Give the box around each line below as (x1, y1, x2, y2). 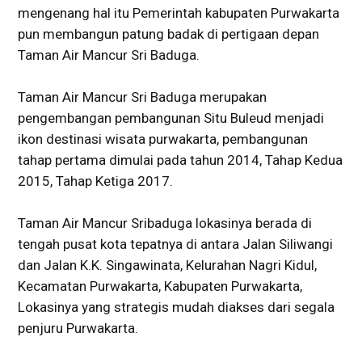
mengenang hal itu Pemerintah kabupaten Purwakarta (18, 4, 339, 21)
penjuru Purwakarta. (18, 319, 138, 336)
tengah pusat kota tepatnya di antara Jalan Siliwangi (18, 235, 333, 252)
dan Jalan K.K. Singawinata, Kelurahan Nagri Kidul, (18, 256, 317, 273)
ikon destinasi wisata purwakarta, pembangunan (18, 130, 308, 147)
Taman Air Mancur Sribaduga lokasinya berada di (18, 214, 312, 231)
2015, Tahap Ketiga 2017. (18, 172, 173, 189)
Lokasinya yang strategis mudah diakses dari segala (18, 298, 335, 315)
